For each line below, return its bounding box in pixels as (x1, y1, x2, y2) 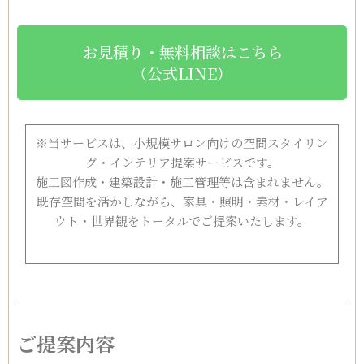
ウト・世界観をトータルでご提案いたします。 (54, 212, 310, 230)
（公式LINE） (132, 62, 232, 84)
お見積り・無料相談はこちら (81, 41, 283, 63)
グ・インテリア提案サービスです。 (84, 154, 279, 171)
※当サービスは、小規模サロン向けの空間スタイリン (36, 134, 328, 152)
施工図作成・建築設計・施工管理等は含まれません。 (35, 173, 329, 191)
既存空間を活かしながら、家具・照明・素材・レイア (36, 193, 328, 210)
